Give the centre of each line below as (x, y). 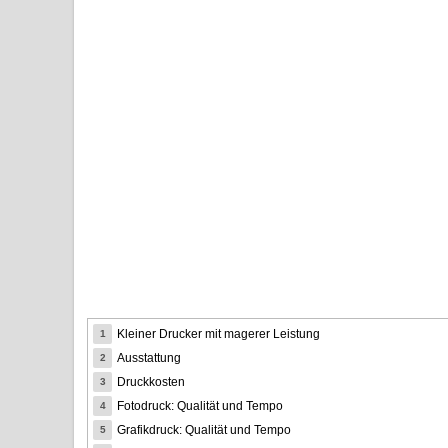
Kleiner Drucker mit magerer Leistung (218, 333)
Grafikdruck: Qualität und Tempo (204, 429)
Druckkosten (151, 381)
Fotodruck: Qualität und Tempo (200, 405)
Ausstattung (149, 357)
